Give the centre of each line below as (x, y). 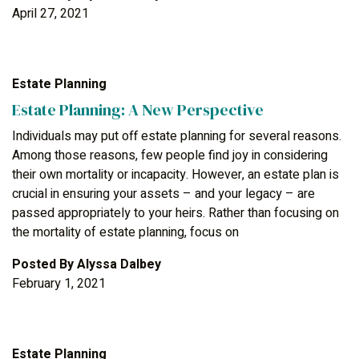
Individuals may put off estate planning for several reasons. (177, 136)
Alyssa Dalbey (119, 264)
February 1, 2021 (59, 283)
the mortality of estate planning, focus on (125, 232)
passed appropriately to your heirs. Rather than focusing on (175, 213)
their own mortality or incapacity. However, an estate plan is (175, 174)
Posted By (44, 264)
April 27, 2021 (50, 13)
